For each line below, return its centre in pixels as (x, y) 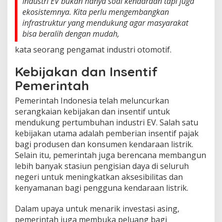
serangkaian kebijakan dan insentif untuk (92, 111)
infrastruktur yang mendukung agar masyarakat (105, 23)
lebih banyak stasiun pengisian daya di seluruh (102, 166)
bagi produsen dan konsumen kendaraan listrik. (104, 144)
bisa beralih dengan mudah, (71, 33)
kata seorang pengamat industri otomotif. (93, 49)
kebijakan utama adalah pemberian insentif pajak (107, 133)
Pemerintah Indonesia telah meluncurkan (92, 100)
